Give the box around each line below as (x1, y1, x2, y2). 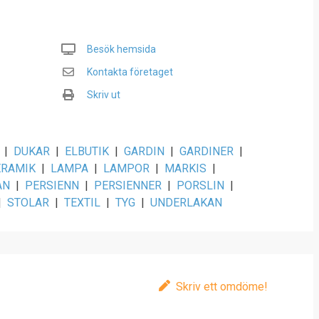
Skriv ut (86, 89, 120, 100)
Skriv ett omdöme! (176, 280, 268, 293)
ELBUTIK (65, 145, 109, 158)
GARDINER (179, 145, 234, 158)
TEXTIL (64, 196, 100, 209)
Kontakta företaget (86, 66, 173, 78)
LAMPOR (103, 162, 150, 175)
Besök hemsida (86, 43, 156, 55)
